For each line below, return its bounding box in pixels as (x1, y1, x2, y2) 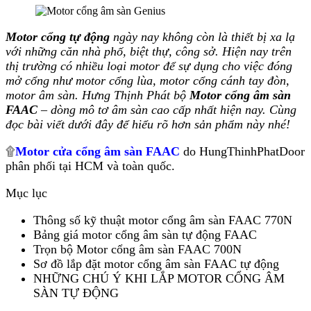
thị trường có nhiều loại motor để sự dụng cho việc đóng (6, 58, 292, 73)
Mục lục (6, 185, 47, 200)
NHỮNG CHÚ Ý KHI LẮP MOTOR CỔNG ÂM (33, 271, 285, 285)
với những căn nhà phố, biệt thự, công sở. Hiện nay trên (6, 44, 292, 58)
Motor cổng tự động (6, 29, 110, 44)
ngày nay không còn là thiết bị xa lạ (110, 29, 295, 44)
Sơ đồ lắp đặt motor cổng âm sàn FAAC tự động (33, 256, 279, 271)
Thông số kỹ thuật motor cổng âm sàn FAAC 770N (33, 212, 292, 227)
